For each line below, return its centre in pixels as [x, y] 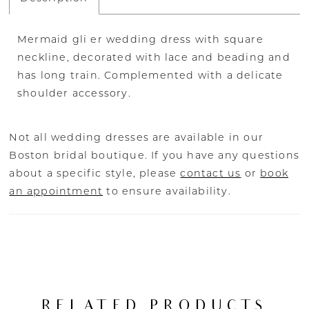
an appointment [56, 191]
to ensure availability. [167, 191]
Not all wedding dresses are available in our [137, 137]
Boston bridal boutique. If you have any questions [154, 155]
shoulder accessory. [74, 93]
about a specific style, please [95, 173]
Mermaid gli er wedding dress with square [140, 40]
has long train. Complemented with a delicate [150, 76]
